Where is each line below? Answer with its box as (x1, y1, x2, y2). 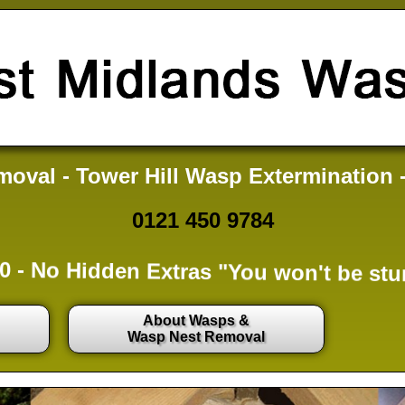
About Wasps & (142, 313, 250, 329)
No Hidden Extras (31, 259, 212, 285)
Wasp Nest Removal (127, 329, 265, 345)
